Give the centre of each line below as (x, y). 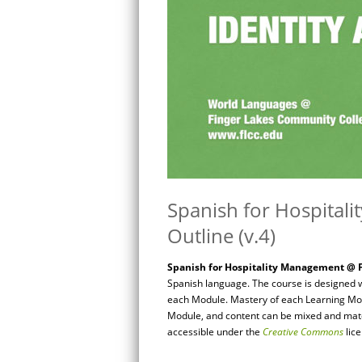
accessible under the (215, 332)
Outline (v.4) (221, 236)
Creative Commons (303, 332)
